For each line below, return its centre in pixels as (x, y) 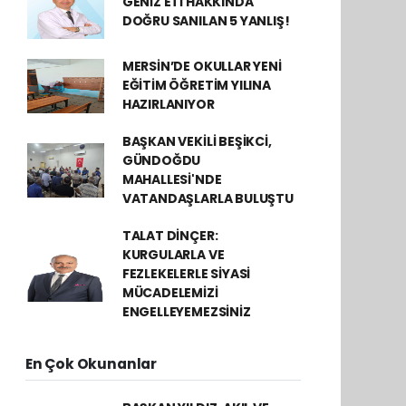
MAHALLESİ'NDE (172, 180)
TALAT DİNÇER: (170, 236)
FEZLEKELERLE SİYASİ (186, 274)
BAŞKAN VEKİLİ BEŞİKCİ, (197, 142)
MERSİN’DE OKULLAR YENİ (202, 67)
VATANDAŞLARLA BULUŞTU (208, 199)
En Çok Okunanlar (91, 364)
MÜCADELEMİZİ (170, 293)
